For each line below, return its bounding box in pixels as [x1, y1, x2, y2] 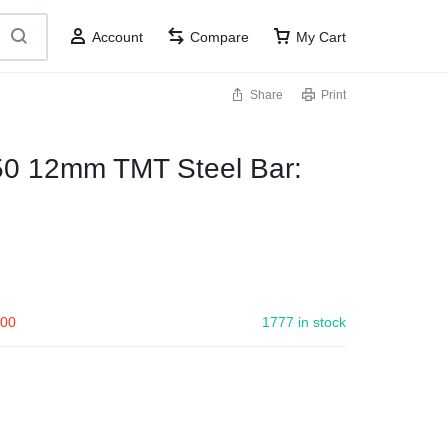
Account [92, 28, 143, 45]
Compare [190, 28, 249, 45]
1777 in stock [262, 314, 346, 330]
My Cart [296, 28, 346, 45]
